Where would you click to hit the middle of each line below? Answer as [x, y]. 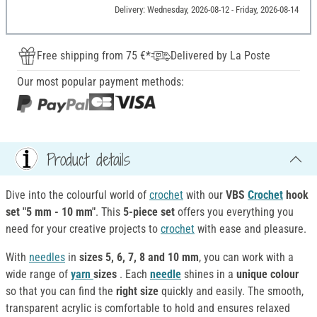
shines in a [209, 275]
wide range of [38, 275]
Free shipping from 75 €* [94, 56]
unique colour [266, 275]
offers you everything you [236, 212]
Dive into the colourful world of [77, 195]
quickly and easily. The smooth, [231, 292]
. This [109, 212]
